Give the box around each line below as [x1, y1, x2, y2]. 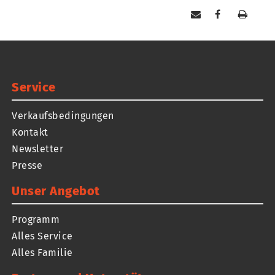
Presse [12, 160, 43, 172]
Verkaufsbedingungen [12, 110, 114, 122]
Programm [12, 214, 60, 226]
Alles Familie [12, 247, 73, 259]
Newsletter [12, 143, 64, 155]
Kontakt [12, 126, 48, 139]
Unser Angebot [12, 184, 100, 199]
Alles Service [12, 230, 73, 242]
